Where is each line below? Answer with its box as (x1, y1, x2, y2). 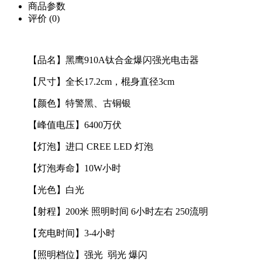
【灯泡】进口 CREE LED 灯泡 (28, 141, 153, 151)
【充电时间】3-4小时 (28, 227, 115, 238)
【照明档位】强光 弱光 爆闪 (28, 249, 147, 260)
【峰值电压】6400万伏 (28, 119, 122, 130)
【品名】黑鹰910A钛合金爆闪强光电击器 (28, 54, 199, 65)
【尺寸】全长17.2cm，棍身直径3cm (28, 76, 174, 87)
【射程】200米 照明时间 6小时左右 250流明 (28, 206, 208, 216)
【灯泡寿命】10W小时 (28, 163, 121, 173)
